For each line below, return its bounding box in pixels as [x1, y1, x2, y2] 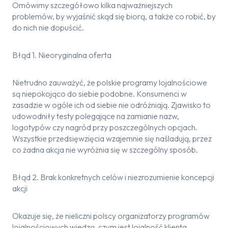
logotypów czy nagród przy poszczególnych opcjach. [12, 122, 197, 132]
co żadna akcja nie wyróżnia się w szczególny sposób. [12, 145, 198, 155]
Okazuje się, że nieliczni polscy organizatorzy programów [12, 211, 210, 221]
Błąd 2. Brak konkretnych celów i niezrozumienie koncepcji [12, 172, 214, 182]
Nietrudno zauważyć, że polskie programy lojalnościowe [12, 77, 207, 88]
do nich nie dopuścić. [12, 22, 84, 33]
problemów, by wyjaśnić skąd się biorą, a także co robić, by [12, 11, 216, 21]
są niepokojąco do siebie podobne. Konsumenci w [12, 89, 187, 99]
